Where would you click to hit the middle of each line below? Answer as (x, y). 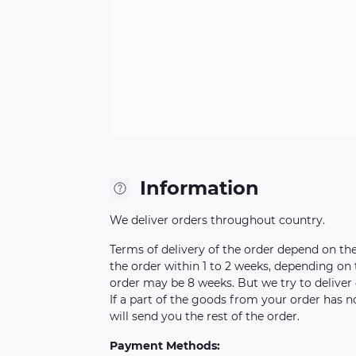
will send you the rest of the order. (205, 316)
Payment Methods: (165, 346)
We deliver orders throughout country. (217, 220)
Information (199, 188)
